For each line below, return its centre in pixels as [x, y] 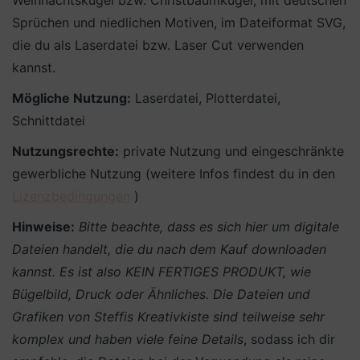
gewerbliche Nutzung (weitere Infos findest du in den [174, 174]
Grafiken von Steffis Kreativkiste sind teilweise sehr [168, 317]
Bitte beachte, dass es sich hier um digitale [209, 227]
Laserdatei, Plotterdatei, [206, 98]
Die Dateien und [262, 294]
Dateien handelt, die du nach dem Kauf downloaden [169, 249]
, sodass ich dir [289, 339]
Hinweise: [43, 227]
